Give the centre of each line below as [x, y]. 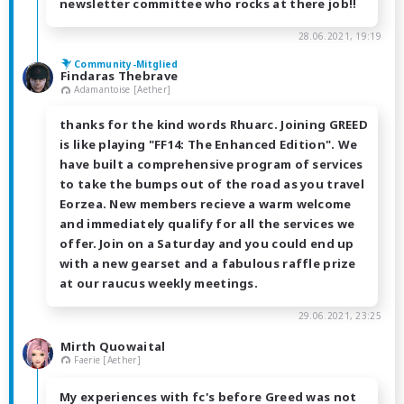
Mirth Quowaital [113, 346]
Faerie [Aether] [107, 359]
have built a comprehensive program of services [211, 164]
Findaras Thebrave [119, 75]
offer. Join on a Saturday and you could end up [207, 243]
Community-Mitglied [126, 64]
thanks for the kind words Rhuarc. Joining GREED [214, 124]
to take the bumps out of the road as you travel [212, 184]
